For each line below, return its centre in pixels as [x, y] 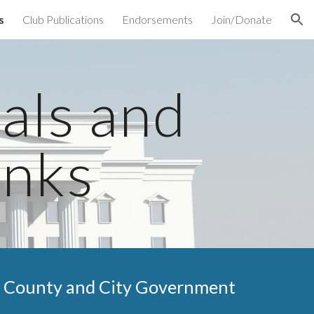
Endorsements [157, 19]
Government [184, 287]
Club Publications [63, 19]
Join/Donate [241, 19]
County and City [68, 287]
